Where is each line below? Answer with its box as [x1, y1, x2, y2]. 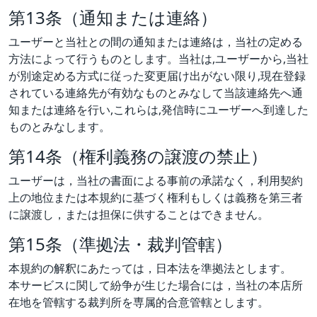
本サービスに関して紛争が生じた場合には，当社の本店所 [8, 277, 303, 293]
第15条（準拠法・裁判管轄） [8, 231, 232, 255]
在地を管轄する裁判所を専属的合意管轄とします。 [8, 294, 269, 310]
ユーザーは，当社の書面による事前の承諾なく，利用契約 [8, 172, 303, 188]
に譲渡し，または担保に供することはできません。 [8, 206, 269, 222]
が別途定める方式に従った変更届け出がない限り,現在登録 [8, 67, 306, 83]
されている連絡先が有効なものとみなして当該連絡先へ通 [8, 84, 303, 100]
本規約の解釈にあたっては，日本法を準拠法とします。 [8, 260, 292, 276]
